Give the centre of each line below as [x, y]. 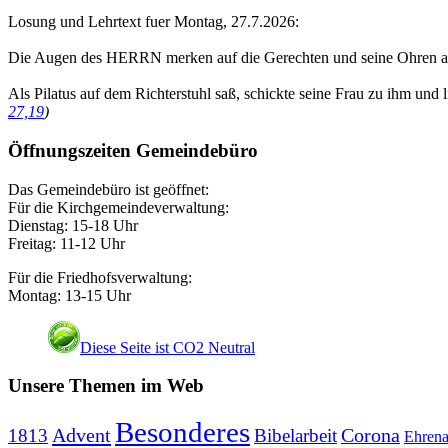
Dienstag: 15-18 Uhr [73, 225]
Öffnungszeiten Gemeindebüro [133, 150]
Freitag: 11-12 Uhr [66, 243]
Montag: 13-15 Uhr [69, 295]
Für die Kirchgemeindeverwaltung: [118, 207]
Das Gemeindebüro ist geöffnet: [108, 189]
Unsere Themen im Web [106, 386]
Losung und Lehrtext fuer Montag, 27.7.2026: [153, 22]
